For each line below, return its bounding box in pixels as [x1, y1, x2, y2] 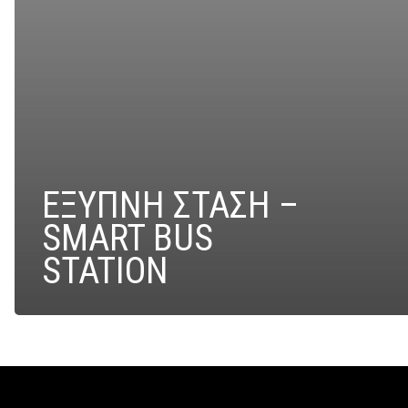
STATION [42, 249, 168, 292]
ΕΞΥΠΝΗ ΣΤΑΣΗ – [42, 183, 299, 227]
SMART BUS [42, 216, 213, 260]
